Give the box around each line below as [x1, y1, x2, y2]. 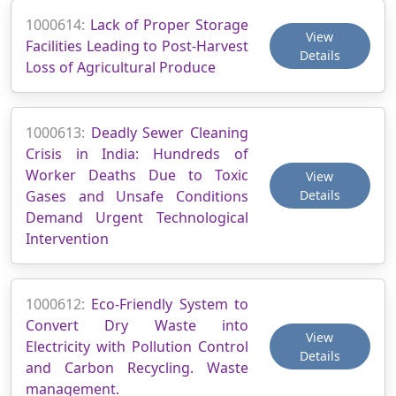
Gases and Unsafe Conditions [26, 186, 248, 206]
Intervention [26, 228, 109, 248]
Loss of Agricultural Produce [26, 57, 216, 77]
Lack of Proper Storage [89, 14, 248, 34]
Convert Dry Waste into [26, 315, 248, 335]
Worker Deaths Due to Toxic [26, 164, 248, 185]
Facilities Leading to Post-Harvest [26, 35, 248, 56]
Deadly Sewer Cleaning [90, 122, 248, 142]
